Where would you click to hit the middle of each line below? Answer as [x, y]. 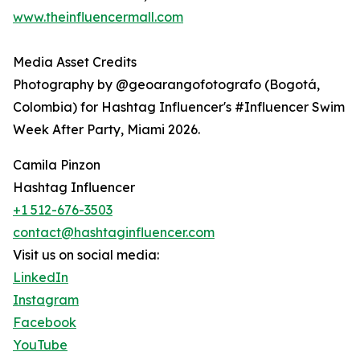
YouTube [40, 345]
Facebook [45, 322]
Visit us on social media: [86, 255]
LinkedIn [41, 277]
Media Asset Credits [75, 62]
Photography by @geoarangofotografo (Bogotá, [166, 84]
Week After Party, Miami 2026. [106, 129]
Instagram [46, 300]
